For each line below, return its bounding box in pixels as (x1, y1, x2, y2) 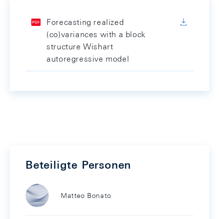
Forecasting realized (46, 18, 124, 27)
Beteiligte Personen (25, 158, 131, 171)
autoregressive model (46, 54, 130, 64)
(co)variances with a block (46, 30, 146, 39)
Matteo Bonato (61, 192, 111, 199)
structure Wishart (46, 42, 113, 51)
